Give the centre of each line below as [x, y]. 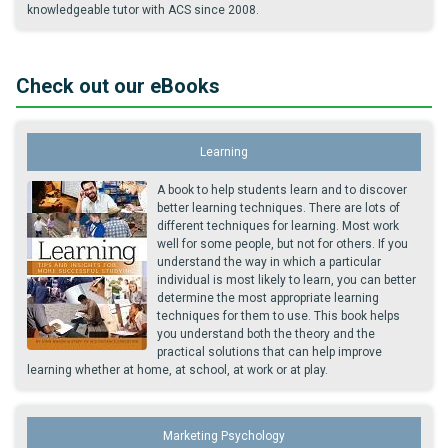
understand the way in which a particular [269, 262]
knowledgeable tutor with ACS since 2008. [143, 10]
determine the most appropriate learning [268, 298]
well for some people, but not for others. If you [282, 244]
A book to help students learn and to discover [282, 190]
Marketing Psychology [224, 436]
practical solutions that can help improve [269, 352]
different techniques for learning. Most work [278, 226]
